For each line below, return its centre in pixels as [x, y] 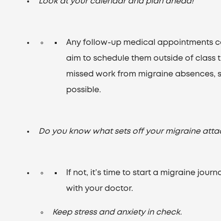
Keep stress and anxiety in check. [117, 212]
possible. [84, 90]
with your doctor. [100, 189]
